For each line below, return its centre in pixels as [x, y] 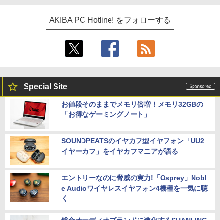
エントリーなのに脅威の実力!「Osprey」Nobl [134, 178]
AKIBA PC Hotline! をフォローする [110, 20]
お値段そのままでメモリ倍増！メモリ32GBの [132, 104]
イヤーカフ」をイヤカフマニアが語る [120, 151]
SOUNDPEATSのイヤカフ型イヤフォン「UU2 [133, 141]
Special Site [45, 87]
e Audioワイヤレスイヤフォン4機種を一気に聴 [135, 188]
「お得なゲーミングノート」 [106, 115]
